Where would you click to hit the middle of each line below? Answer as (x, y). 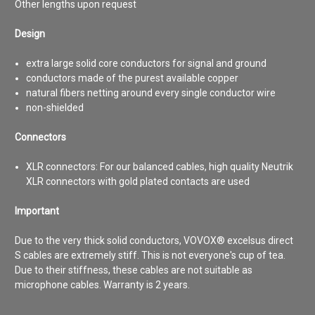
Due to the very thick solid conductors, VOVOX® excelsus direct (154, 240)
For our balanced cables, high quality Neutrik (196, 166)
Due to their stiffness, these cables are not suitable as (134, 270)
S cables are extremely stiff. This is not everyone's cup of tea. (150, 255)
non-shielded (55, 107)
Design (30, 33)
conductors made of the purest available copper (133, 78)
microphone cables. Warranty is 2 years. (102, 284)
